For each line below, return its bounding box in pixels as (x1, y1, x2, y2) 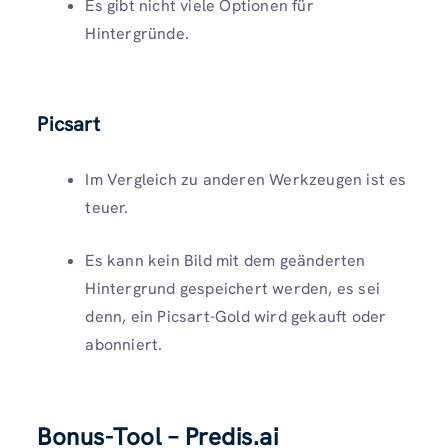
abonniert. (85, 333, 163, 355)
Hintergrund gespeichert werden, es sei (85, 277, 380, 299)
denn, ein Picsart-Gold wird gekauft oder (85, 305, 387, 327)
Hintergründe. (85, 22, 189, 44)
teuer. (85, 196, 129, 218)
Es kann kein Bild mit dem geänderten (85, 249, 366, 271)
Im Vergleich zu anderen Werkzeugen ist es (85, 168, 407, 190)
